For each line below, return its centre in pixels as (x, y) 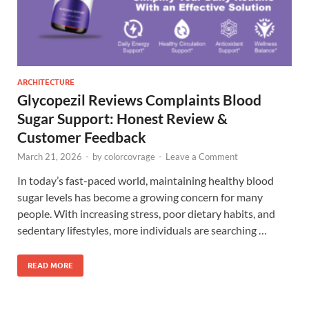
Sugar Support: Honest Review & (122, 119)
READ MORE (50, 266)
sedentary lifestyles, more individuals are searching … (142, 230)
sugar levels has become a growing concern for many (140, 197)
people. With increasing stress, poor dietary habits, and (146, 214)
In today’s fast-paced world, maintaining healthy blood (146, 181)
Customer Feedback (82, 137)
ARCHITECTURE (46, 82)
